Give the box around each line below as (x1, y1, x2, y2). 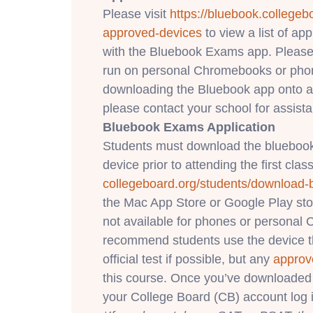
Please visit (103, 6, 170, 21)
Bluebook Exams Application (103, 119, 275, 134)
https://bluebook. (170, 6, 262, 21)
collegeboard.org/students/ (103, 176, 251, 191)
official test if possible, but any (103, 252, 273, 266)
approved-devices (103, 25, 202, 40)
